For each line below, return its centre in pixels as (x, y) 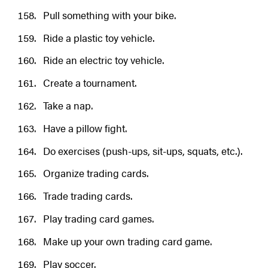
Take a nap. (68, 105)
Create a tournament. (89, 83)
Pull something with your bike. (109, 15)
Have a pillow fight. (85, 128)
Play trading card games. (98, 218)
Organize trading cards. (95, 173)
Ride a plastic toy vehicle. (98, 37)
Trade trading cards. (87, 196)
